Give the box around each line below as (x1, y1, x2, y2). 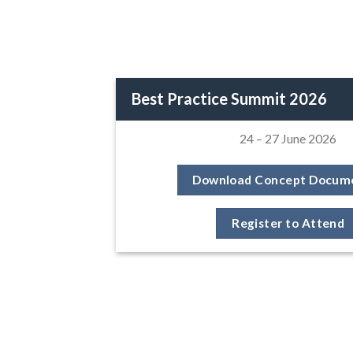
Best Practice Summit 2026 (132, 89, 327, 109)
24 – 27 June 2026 (240, 131, 337, 147)
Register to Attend (232, 215, 345, 230)
